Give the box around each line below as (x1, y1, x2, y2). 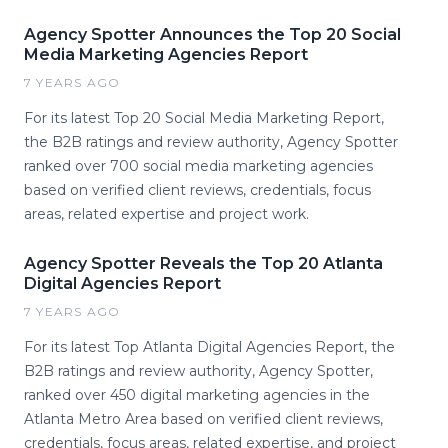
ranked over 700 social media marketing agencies (24, 157, 373, 175)
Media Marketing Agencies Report (24, 45, 308, 64)
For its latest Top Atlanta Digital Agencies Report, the (24, 338, 395, 356)
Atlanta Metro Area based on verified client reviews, (24, 410, 383, 428)
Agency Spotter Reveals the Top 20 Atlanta (24, 254, 383, 273)
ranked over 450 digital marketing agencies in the (24, 386, 370, 404)
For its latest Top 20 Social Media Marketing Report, (24, 109, 384, 127)
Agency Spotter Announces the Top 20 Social (24, 25, 401, 44)
